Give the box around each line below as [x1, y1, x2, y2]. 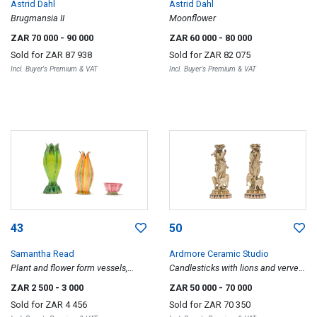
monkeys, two [169, 277, 222, 287]
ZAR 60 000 [169, 32, 219, 43]
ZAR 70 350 [204, 299, 250, 310]
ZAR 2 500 [11, 282, 55, 293]
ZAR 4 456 [45, 299, 87, 310]
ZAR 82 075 [204, 49, 250, 60]
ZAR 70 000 [11, 32, 60, 43]
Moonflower [169, 12, 216, 23]
